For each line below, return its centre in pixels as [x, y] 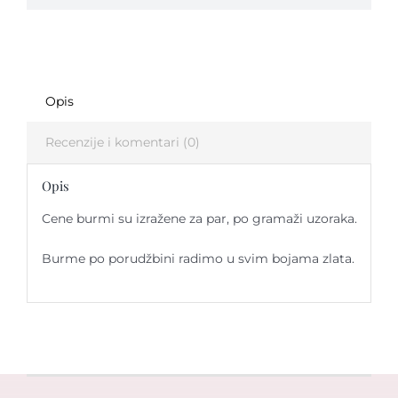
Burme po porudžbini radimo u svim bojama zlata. [198, 259]
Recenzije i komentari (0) [122, 142]
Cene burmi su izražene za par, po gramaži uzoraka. [199, 219]
